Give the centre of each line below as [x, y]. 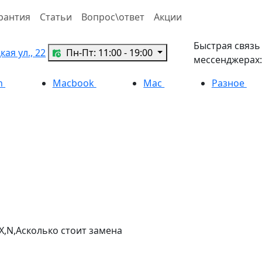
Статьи [56, 17]
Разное [229, 83]
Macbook [74, 83]
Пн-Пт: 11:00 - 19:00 [109, 52]
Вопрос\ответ [113, 17]
